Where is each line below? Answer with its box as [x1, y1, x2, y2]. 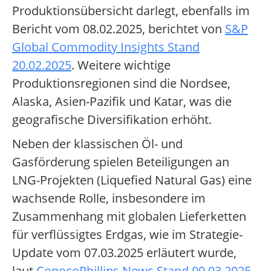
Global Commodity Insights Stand [12, 39, 200, 56]
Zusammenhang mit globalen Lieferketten [12, 208, 246, 225]
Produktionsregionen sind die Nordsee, [12, 75, 230, 92]
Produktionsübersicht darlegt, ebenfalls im [12, 2, 250, 19]
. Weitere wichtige [71, 57, 171, 74]
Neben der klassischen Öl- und [12, 135, 183, 152]
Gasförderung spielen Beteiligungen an [12, 154, 229, 171]
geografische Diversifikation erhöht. [12, 111, 212, 128]
